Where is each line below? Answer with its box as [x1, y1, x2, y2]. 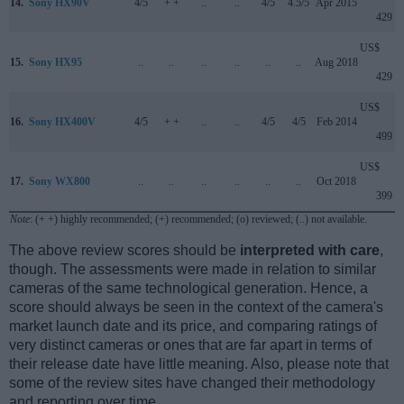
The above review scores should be [9, 243, 240, 259]
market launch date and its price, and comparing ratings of [9, 318, 377, 335]
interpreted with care [240, 243, 380, 259]
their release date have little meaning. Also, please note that [9, 356, 389, 372]
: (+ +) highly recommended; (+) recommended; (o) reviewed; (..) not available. [30, 213, 367, 226]
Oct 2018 [317, 175, 356, 188]
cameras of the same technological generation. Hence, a [9, 280, 368, 297]
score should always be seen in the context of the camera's [9, 299, 383, 316]
